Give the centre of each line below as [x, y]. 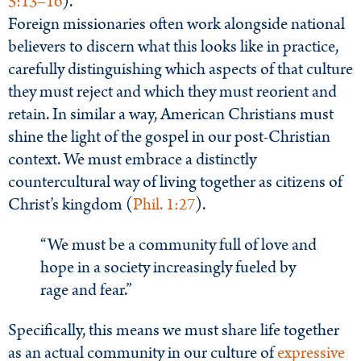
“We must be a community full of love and [178, 245]
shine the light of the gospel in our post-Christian [169, 137]
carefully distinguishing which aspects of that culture [180, 70]
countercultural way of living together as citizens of [175, 183]
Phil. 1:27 [164, 205]
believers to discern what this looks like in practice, [173, 47]
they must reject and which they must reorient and [172, 92]
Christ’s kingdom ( [71, 205]
